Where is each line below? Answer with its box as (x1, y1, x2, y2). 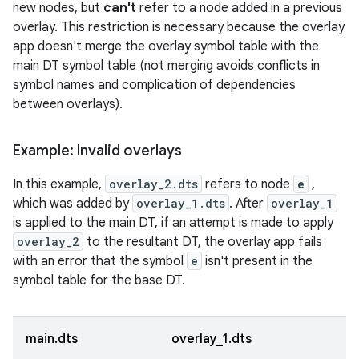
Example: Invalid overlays (13, 142, 182, 159)
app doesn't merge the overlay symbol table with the (13, 38, 319, 54)
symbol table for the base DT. (13, 272, 185, 288)
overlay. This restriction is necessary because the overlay (13, 19, 345, 35)
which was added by (13, 196, 132, 212)
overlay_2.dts (109, 176, 198, 192)
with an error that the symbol (13, 253, 187, 269)
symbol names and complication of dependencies (13, 77, 296, 93)
